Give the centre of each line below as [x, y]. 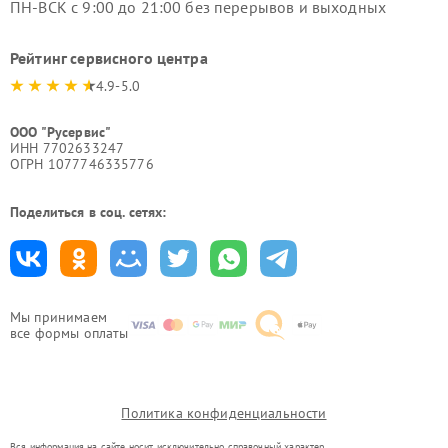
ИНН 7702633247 [67, 148]
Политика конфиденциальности [224, 413]
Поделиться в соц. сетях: [88, 212]
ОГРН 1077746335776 [82, 164]
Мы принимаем [58, 317]
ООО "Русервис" [61, 132]
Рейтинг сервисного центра [109, 58]
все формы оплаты [69, 333]
